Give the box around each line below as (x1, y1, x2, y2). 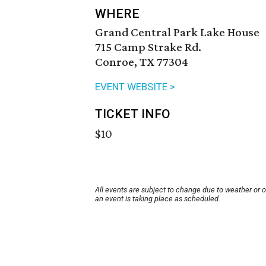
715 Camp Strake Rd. (95, 40, 201, 55)
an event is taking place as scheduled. (95, 194, 220, 204)
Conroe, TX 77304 (95, 55, 188, 69)
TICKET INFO (95, 107, 170, 122)
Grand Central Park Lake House (95, 25, 259, 40)
